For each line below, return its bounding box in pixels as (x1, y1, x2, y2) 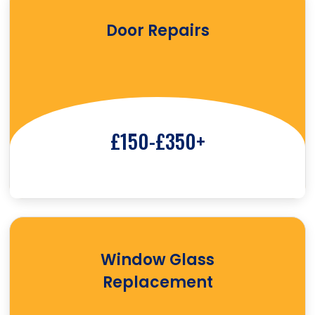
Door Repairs (105, 19, 210, 41)
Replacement (102, 271, 213, 294)
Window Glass (101, 249, 214, 271)
